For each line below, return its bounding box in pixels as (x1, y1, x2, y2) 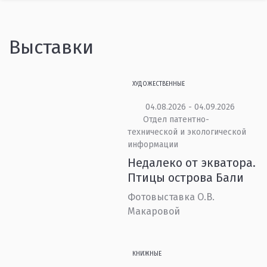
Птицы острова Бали (128, 170, 244, 185)
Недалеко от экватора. (128, 156, 256, 170)
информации (128, 139, 179, 150)
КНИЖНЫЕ (132, 250, 162, 257)
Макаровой (128, 206, 181, 217)
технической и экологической (128, 127, 247, 137)
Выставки (9, 36, 94, 58)
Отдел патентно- (142, 114, 209, 125)
